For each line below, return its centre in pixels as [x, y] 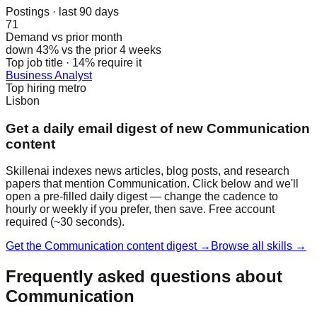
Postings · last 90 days [62, 11]
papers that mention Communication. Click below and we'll [152, 184]
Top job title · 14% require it [74, 62]
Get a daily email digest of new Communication [158, 128]
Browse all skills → [259, 246]
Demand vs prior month [64, 37]
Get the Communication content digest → [108, 246]
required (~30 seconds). [65, 222]
